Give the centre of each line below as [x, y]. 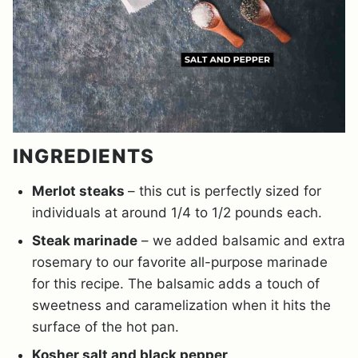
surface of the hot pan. [105, 327]
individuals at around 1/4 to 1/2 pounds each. [177, 213]
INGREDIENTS [84, 157]
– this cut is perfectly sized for [225, 191]
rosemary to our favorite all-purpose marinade [180, 263]
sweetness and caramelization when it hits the [181, 306]
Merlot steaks [80, 191]
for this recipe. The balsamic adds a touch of [176, 284]
